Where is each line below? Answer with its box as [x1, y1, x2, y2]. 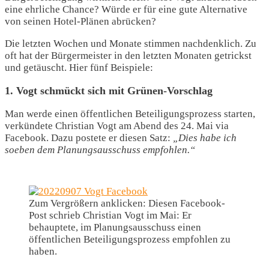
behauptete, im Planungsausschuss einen [29, 222, 201, 233]
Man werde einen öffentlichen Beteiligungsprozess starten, [5, 108, 255, 119]
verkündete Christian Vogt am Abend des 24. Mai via [5, 120, 229, 131]
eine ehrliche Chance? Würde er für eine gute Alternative [5, 4, 247, 15]
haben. [29, 246, 57, 257]
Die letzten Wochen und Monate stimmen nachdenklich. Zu [5, 38, 256, 49]
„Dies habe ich [173, 132, 237, 144]
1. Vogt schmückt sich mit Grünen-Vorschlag [5, 85, 213, 97]
